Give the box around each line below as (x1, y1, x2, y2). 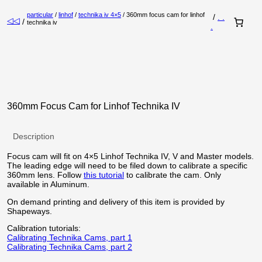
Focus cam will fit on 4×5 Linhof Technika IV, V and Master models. (7, 152, 254, 161)
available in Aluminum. (7, 180, 89, 189)
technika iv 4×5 (78, 11, 121, 18)
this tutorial (84, 171, 124, 180)
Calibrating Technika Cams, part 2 (7, 243, 132, 252)
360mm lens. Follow (7, 171, 84, 180)
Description (13, 132, 55, 142)
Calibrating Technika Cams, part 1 (7, 233, 132, 243)
